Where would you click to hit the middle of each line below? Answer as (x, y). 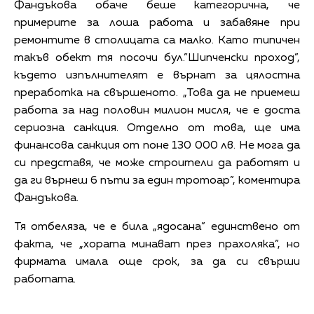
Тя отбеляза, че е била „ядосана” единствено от (157, 227)
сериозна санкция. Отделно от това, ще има (157, 128)
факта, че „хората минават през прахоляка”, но (157, 244)
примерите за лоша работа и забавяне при (157, 23)
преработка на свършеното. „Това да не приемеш (157, 93)
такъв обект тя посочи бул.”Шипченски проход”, (157, 58)
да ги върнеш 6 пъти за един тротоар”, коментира (157, 180)
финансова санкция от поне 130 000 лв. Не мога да (157, 145)
